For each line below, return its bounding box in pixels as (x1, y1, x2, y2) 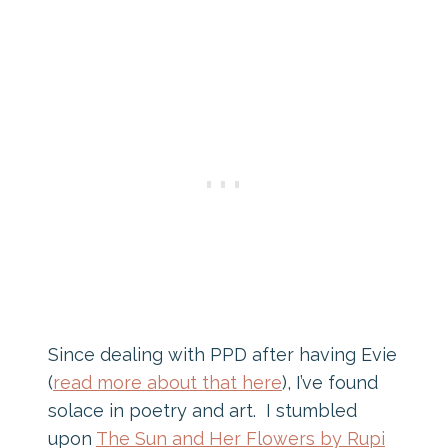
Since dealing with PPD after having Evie (48, 343, 397, 365)
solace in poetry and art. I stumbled (48, 399, 357, 421)
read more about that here (53, 371, 282, 393)
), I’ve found (282, 371, 378, 393)
